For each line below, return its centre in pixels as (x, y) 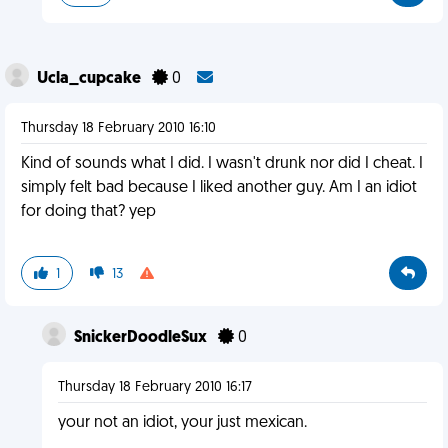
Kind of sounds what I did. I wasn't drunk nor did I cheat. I (222, 164)
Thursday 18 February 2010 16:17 (154, 387)
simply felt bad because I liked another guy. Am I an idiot (219, 188)
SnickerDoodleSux (141, 338)
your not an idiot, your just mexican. (182, 423)
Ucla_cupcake (90, 79)
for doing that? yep (88, 212)
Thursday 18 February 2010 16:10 (118, 128)
